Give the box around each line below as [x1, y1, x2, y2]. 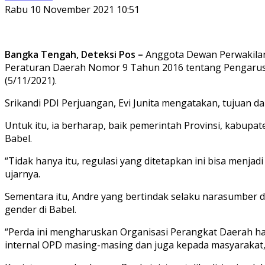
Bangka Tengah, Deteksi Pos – [5, 47, 143, 61]
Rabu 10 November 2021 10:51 [5, 2, 140, 16]
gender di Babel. [5, 202, 76, 216]
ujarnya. [5, 167, 40, 180]
